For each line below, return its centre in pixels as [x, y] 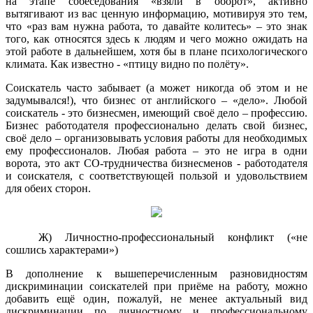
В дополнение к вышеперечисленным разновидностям [156, 273]
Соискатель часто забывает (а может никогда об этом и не [156, 87]
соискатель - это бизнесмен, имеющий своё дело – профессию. [156, 112]
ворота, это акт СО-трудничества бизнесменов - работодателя [156, 163]
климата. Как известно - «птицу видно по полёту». [127, 64]
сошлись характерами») [62, 249]
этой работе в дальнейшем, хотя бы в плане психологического [156, 51]
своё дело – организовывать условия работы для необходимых [156, 138]
